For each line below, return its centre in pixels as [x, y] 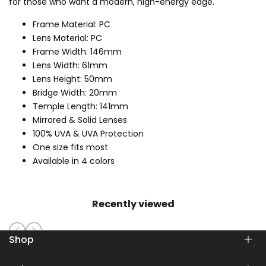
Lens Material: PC [67, 38]
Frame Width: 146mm [77, 52]
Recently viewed [133, 204]
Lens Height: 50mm [72, 79]
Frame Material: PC [72, 25]
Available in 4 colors [74, 161]
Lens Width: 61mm [70, 66]
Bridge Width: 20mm [75, 93]
